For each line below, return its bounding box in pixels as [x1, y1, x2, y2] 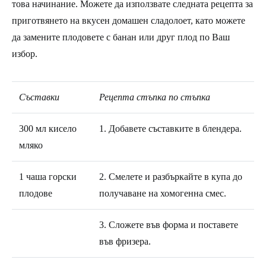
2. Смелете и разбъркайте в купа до [99, 171, 242, 182]
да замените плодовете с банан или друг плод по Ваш [12, 31, 230, 42]
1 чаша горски [19, 171, 77, 182]
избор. [12, 48, 37, 59]
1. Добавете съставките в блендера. [99, 123, 242, 134]
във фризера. [99, 236, 151, 246]
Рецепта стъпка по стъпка [99, 91, 210, 102]
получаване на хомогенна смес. [99, 188, 226, 198]
